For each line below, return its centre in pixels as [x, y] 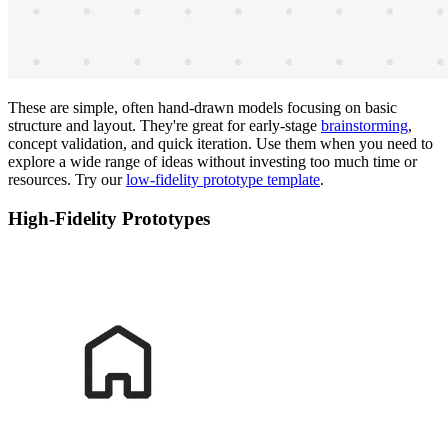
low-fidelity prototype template [223, 180]
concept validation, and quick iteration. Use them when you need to [220, 144]
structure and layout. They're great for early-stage [164, 126]
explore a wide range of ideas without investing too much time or [212, 162]
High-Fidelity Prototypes [109, 218]
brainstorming [364, 126]
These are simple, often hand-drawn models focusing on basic [202, 108]
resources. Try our [67, 180]
